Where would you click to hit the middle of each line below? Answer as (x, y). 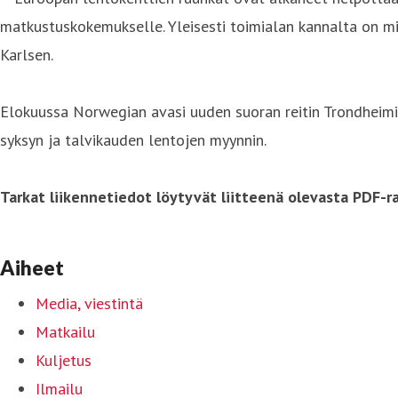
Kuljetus (64, 360)
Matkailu (65, 331)
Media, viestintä (89, 303)
